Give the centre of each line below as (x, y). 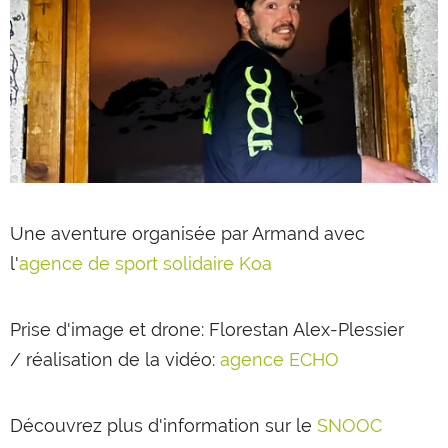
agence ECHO (279, 359)
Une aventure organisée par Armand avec (187, 233)
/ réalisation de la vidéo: (115, 359)
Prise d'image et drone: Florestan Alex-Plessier (207, 329)
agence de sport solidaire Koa (145, 263)
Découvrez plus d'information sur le (163, 425)
